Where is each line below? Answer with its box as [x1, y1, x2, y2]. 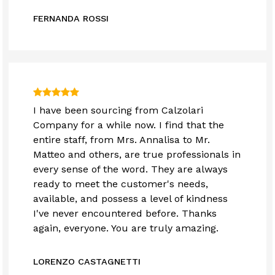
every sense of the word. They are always [33, 163, 228, 176]
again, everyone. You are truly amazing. [33, 222, 219, 234]
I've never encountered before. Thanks [33, 207, 217, 220]
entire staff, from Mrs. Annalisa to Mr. [33, 134, 211, 146]
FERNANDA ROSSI [33, 14, 109, 24]
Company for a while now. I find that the [33, 119, 225, 131]
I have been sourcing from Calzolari [33, 104, 204, 117]
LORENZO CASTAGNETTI [33, 257, 141, 267]
